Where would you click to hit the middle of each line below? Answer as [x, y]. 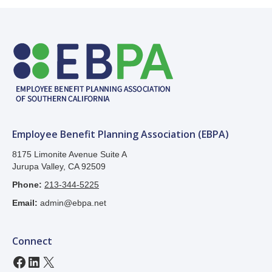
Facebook [43, 261]
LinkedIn [53, 261]
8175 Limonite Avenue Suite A [70, 154]
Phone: [27, 184]
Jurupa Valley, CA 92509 [60, 166]
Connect [32, 241]
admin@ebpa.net [73, 202]
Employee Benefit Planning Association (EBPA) [121, 134]
